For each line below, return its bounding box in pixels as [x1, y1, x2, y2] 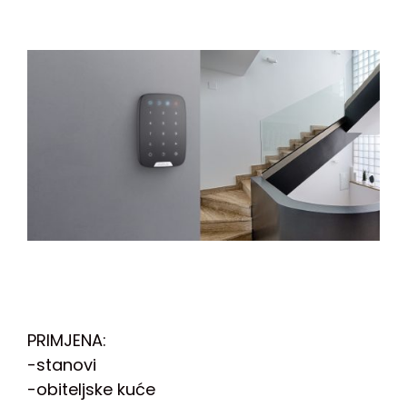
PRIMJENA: [27, 328, 106, 352]
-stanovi [27, 352, 96, 376]
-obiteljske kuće [27, 377, 155, 401]
